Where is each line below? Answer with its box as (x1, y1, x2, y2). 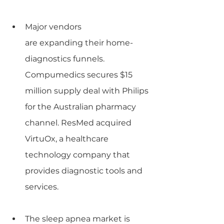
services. (25, 181, 58, 191)
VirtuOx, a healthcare (25, 133, 110, 143)
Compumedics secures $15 (25, 69, 134, 79)
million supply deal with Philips (25, 85, 150, 95)
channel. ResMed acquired (25, 117, 133, 127)
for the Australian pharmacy (25, 101, 138, 111)
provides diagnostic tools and (25, 165, 144, 175)
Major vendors (25, 21, 83, 31)
